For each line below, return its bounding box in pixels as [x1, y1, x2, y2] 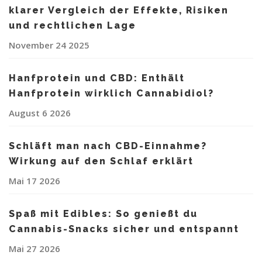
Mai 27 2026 [9, 243, 60, 255]
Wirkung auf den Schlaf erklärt [9, 156, 194, 167]
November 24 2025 [9, 39, 89, 51]
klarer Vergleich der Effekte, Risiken [9, 5, 229, 16]
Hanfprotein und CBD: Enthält [9, 73, 185, 84]
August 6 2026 [9, 107, 71, 119]
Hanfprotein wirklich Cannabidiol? [9, 88, 214, 99]
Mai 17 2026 [9, 175, 60, 187]
